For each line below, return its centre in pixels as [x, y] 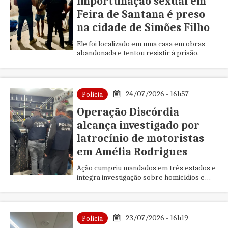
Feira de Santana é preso [141, 14]
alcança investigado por [138, 125]
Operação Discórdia [128, 112]
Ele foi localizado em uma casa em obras [141, 44]
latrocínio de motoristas [140, 138]
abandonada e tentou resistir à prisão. [138, 53]
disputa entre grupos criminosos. [131, 186]
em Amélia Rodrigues [132, 152]
